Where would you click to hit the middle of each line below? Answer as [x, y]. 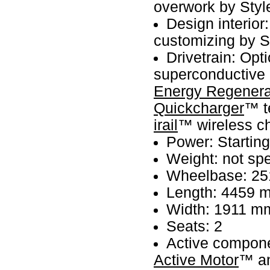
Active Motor [196, 260]
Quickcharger [199, 108]
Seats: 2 [195, 226]
